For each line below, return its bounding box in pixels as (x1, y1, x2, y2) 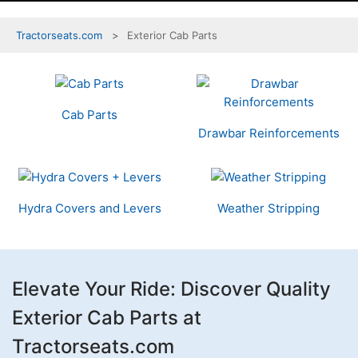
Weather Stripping (217, 201, 320, 216)
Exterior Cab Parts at (12, 306, 201, 329)
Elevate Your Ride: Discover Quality (12, 277, 331, 300)
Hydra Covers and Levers (18, 201, 161, 216)
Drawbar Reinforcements (197, 125, 340, 141)
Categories (12, 89, 74, 104)
